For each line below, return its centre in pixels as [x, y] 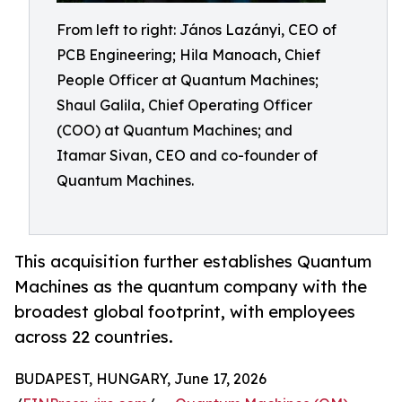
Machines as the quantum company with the [191, 287]
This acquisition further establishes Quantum [193, 262]
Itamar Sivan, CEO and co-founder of [187, 155]
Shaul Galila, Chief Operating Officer [184, 105]
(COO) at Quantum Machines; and [175, 130]
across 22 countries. [94, 337]
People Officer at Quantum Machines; [188, 80]
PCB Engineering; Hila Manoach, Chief [188, 55]
